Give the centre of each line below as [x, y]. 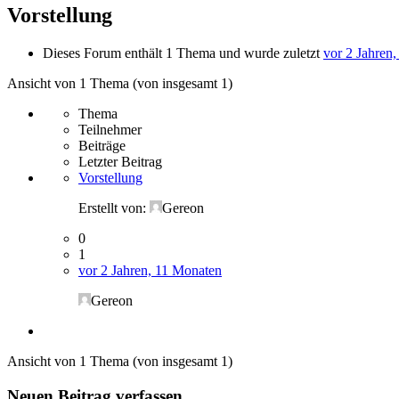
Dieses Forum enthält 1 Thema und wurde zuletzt [183, 53]
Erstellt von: [114, 208]
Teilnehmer [110, 129]
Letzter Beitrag [120, 161]
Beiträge [102, 145]
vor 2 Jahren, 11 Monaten [150, 270]
